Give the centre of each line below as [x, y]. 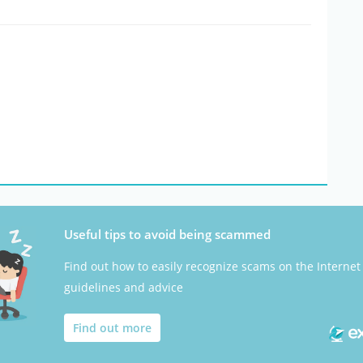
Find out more [112, 328]
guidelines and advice [124, 288]
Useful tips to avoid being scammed [167, 235]
